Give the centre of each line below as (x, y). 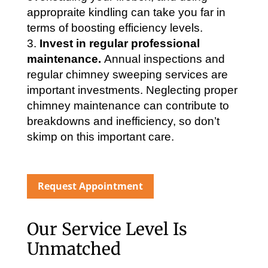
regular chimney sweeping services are (127, 75)
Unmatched (74, 249)
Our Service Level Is (107, 229)
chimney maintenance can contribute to (128, 106)
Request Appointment (90, 186)
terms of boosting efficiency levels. (115, 28)
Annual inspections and (164, 59)
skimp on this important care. (100, 137)
